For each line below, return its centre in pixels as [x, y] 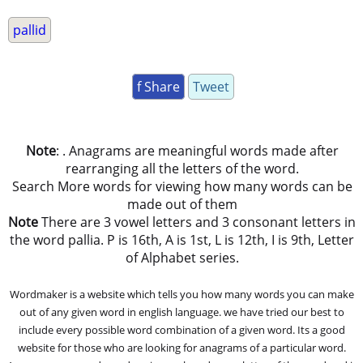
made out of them [182, 204]
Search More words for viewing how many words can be [182, 186]
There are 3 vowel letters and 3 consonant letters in [197, 222]
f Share [158, 86]
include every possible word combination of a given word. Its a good [182, 329]
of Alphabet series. [182, 257]
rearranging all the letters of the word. [182, 168]
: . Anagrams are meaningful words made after [197, 150]
